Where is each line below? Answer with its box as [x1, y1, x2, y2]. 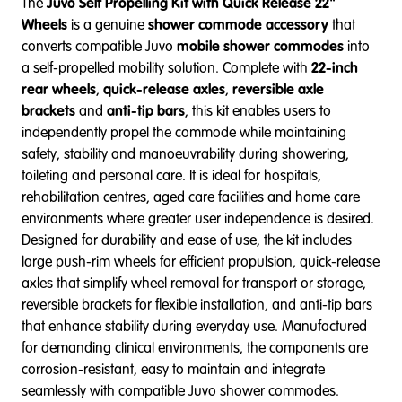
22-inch [311, 57, 358, 77]
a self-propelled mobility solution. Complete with [22, 57, 311, 77]
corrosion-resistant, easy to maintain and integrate [22, 359, 325, 379]
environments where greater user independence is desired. [22, 208, 374, 228]
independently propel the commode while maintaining [22, 122, 346, 142]
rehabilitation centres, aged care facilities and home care [22, 187, 360, 206]
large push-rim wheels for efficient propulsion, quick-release [22, 251, 380, 271]
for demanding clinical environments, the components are [22, 337, 368, 357]
